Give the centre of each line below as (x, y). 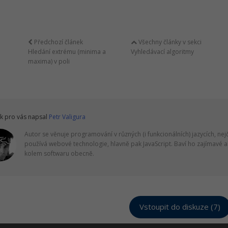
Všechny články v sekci (169, 42)
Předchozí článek (58, 42)
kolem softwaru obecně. (59, 153)
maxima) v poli (49, 61)
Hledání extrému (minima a (67, 52)
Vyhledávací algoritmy (162, 52)
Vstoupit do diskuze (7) (180, 207)
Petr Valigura (67, 117)
